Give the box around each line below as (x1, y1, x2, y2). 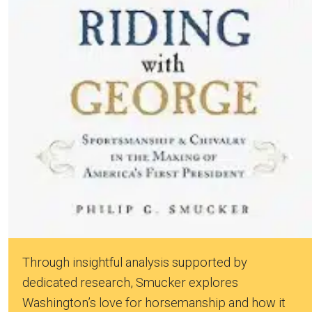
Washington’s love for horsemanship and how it (22, 295, 286, 311)
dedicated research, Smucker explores (22, 275, 238, 290)
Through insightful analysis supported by (22, 255, 247, 270)
